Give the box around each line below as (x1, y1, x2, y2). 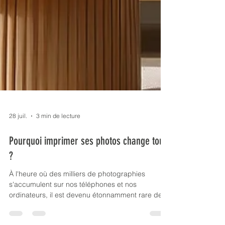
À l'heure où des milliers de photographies (9, 213, 145, 222)
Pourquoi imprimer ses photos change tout (9, 178, 166, 192)
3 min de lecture (36, 156, 80, 164)
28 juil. (9, 156, 27, 164)
